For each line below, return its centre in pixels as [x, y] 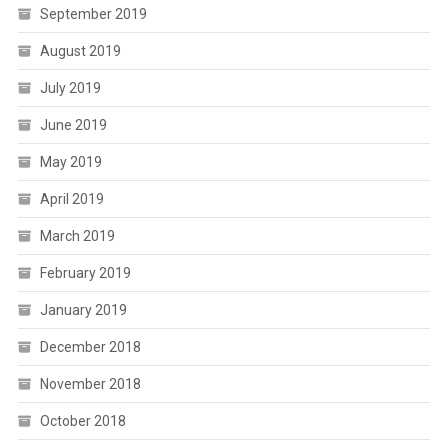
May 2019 [70, 162]
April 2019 [71, 199]
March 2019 [77, 236]
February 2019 [85, 273]
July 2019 [70, 88]
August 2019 [80, 51]
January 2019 [83, 310]
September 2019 [93, 14]
